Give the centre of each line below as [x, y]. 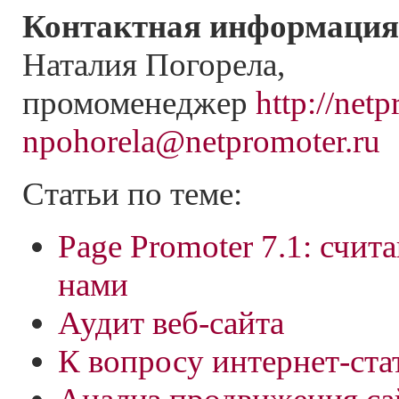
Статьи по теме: [132, 194]
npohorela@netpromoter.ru [201, 142]
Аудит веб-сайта [171, 323]
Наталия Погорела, [154, 65]
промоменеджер [139, 103]
